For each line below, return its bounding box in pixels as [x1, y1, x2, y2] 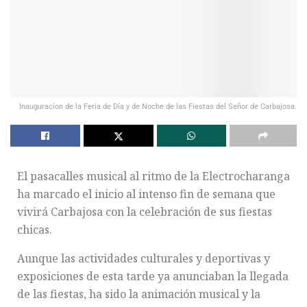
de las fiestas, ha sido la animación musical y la [17, 286, 260, 302]
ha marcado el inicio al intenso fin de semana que [17, 186, 275, 201]
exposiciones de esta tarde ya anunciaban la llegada [17, 268, 288, 284]
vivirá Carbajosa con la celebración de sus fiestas [17, 204, 272, 219]
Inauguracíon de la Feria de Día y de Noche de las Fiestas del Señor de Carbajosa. [19, 101, 297, 111]
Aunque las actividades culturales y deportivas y [17, 250, 270, 266]
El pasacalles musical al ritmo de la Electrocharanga [17, 168, 290, 184]
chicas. [17, 221, 52, 237]
